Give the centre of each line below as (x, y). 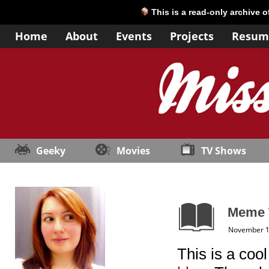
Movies (133, 151)
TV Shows (224, 151)
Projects (192, 36)
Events (134, 36)
